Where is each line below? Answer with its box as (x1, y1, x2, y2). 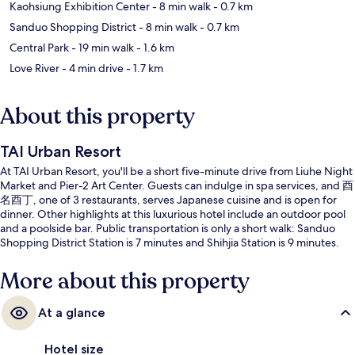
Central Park (10, 40, 69, 55)
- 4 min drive (59, 60, 124, 75)
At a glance (38, 304, 105, 320)
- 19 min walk (69, 40, 134, 55)
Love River (10, 60, 59, 75)
